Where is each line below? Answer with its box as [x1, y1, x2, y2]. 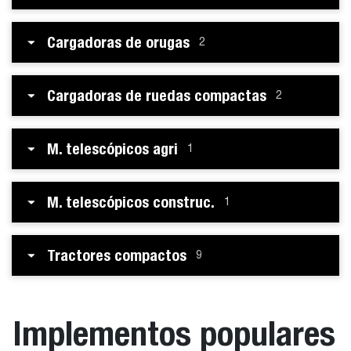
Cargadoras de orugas [47, 33, 190, 51]
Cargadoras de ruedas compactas [47, 86, 266, 104]
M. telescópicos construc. [47, 193, 215, 211]
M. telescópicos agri [47, 139, 178, 157]
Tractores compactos [47, 246, 186, 264]
